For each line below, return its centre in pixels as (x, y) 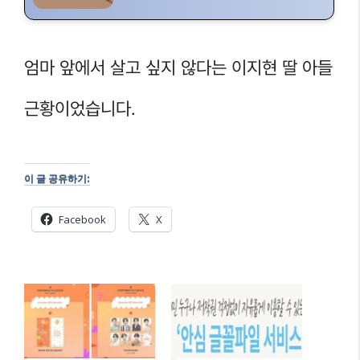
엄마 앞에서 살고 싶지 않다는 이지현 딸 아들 (178, 67)
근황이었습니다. (80, 108)
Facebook (82, 220)
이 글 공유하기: (57, 180)
